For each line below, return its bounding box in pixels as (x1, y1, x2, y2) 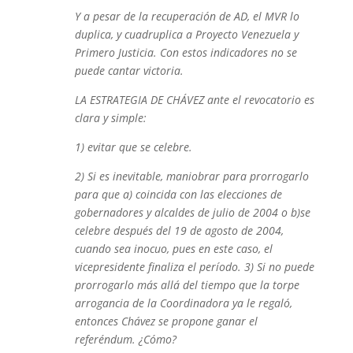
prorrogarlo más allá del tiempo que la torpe (74, 277, 299, 292)
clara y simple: (74, 110, 147, 125)
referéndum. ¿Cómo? (74, 332, 176, 347)
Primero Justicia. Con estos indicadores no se (74, 45, 297, 60)
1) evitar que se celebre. (74, 139, 192, 154)
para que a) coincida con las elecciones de (74, 187, 282, 202)
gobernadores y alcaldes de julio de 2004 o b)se (74, 205, 310, 220)
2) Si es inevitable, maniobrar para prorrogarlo (74, 169, 309, 184)
